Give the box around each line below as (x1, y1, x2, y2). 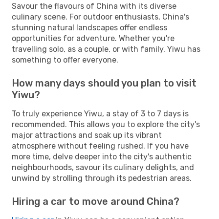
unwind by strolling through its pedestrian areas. (12, 173, 192, 183)
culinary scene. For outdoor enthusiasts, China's (12, 12, 189, 22)
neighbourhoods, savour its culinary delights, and (12, 162, 194, 172)
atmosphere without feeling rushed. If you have (12, 141, 189, 151)
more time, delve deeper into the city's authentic (12, 152, 192, 161)
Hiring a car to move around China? (12, 195, 179, 207)
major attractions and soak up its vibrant (12, 130, 162, 140)
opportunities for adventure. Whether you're (12, 33, 175, 43)
